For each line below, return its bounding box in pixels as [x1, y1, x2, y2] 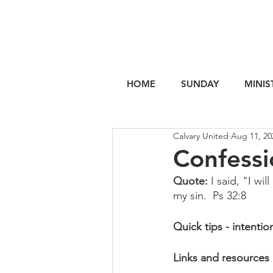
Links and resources [173, 251, 269, 264]
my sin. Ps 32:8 [173, 189, 246, 202]
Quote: [173, 174, 211, 188]
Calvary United [173, 130, 229, 141]
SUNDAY [181, 78, 219, 90]
